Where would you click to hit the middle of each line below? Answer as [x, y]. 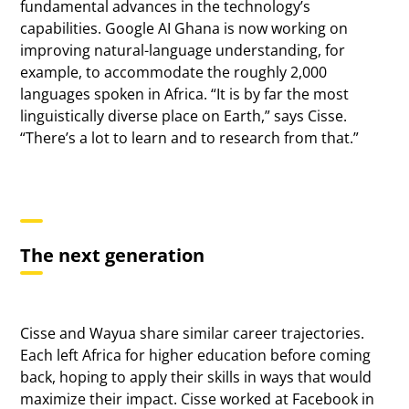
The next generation [113, 255]
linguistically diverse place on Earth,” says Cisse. [184, 116]
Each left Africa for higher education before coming [196, 355]
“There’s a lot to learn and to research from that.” [190, 138]
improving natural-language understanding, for [183, 50]
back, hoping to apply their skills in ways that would [196, 377]
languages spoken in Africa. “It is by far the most [185, 94]
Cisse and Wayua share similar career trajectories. [193, 333]
